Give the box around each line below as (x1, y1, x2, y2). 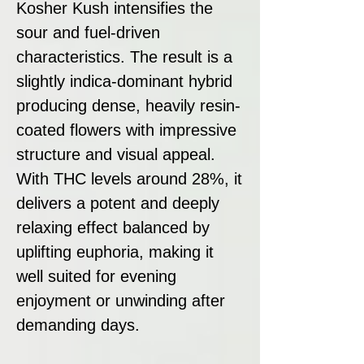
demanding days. (16, 315, 140, 334)
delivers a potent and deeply (16, 193, 219, 212)
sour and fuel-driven (16, 23, 160, 41)
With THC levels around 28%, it (16, 169, 242, 188)
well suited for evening (16, 266, 176, 285)
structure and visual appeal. (16, 145, 215, 163)
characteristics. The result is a (16, 47, 232, 66)
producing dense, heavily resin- (16, 96, 240, 115)
